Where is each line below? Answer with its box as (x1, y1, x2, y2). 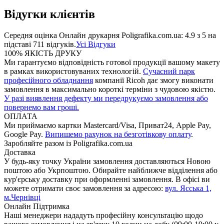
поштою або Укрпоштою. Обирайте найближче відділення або (4, 166, 217, 175)
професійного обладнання (4, 76, 93, 85)
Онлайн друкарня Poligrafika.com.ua (59, 31, 181, 40)
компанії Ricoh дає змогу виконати (93, 76, 213, 85)
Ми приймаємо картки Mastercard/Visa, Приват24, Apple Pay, (4, 121, 211, 130)
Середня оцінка (4, 31, 59, 40)
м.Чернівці (4, 193, 40, 202)
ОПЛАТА (4, 112, 37, 121)
